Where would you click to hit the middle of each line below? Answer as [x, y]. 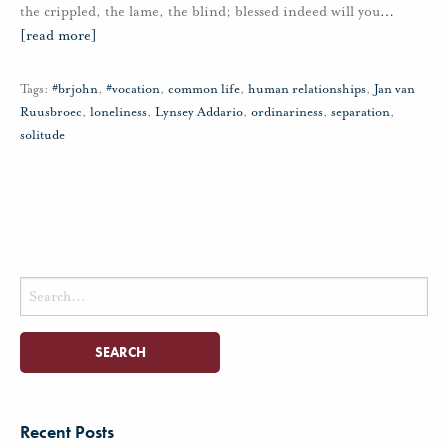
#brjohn [75, 89]
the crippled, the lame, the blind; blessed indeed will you [200, 12]
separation [360, 112]
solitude [42, 135]
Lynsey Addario [199, 112]
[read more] [58, 36]
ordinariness [287, 112]
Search [38, 288]
